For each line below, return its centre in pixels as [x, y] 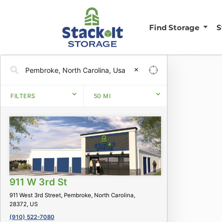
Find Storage [175, 27]
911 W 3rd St [38, 182]
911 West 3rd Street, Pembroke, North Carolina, [72, 195]
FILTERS [23, 96]
